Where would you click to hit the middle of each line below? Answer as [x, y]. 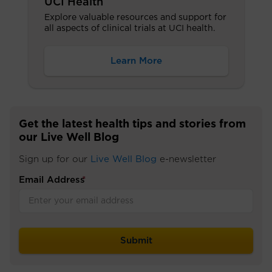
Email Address [52, 180]
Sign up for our [55, 159]
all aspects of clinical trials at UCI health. [129, 28]
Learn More [136, 61]
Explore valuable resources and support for [135, 17]
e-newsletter [186, 159]
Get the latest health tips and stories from [132, 124]
